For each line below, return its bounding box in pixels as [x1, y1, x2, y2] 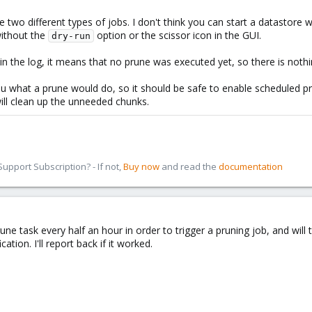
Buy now [123, 160, 159, 173]
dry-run [52, 31, 91, 41]
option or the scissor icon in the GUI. [94, 29, 261, 42]
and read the [159, 160, 219, 173]
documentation [219, 160, 283, 173]
